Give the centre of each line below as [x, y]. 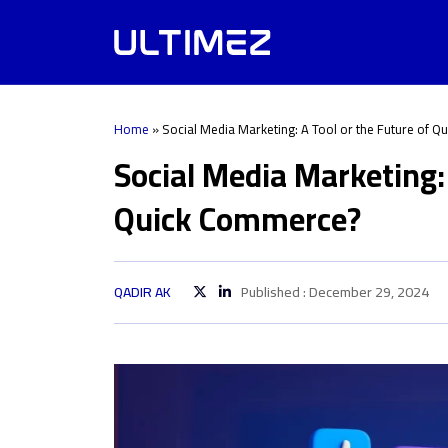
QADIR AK [142, 292]
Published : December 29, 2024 [335, 292]
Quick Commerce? [237, 219]
